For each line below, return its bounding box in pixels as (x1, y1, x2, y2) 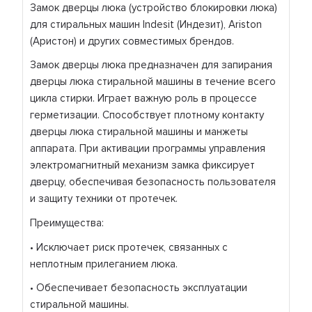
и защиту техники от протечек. (30, 192, 178, 205)
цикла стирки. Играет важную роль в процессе (30, 92, 258, 105)
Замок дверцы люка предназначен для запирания (30, 58, 273, 72)
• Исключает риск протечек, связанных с (30, 240, 228, 253)
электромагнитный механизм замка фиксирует (30, 159, 256, 172)
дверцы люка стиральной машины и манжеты (30, 125, 249, 139)
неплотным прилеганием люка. (30, 257, 178, 270)
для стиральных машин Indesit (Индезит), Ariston (30, 17, 263, 31)
